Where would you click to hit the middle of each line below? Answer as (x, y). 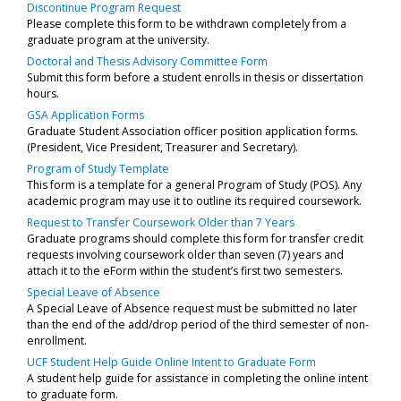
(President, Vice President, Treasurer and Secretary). (162, 147)
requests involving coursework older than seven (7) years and (185, 254)
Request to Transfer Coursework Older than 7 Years (161, 222)
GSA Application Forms (85, 115)
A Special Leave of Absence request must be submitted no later (192, 308)
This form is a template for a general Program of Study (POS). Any (194, 184)
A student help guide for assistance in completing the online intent (197, 378)
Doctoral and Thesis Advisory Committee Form (147, 61)
